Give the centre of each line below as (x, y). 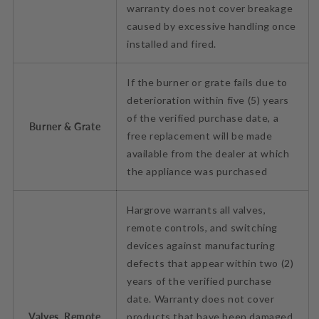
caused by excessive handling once (211, 26)
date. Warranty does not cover (201, 298)
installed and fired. (172, 43)
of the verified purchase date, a (203, 117)
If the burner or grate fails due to (208, 82)
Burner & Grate (65, 126)
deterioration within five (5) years (208, 100)
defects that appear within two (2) (210, 263)
